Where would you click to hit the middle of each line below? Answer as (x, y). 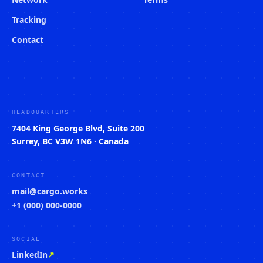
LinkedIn (30, 254)
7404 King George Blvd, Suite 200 (78, 128)
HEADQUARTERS (41, 112)
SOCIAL (26, 239)
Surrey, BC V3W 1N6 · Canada (70, 141)
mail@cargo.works (50, 191)
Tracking (29, 20)
